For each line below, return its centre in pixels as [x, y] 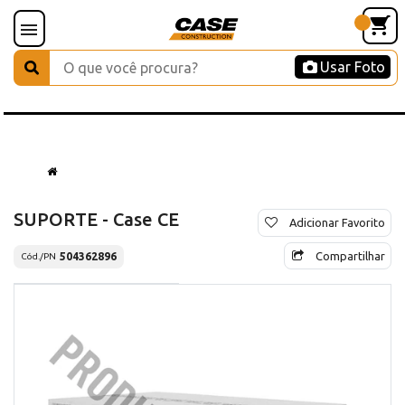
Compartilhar [350, 255]
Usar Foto [353, 67]
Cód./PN [38, 257]
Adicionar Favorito [337, 222]
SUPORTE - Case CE [96, 219]
